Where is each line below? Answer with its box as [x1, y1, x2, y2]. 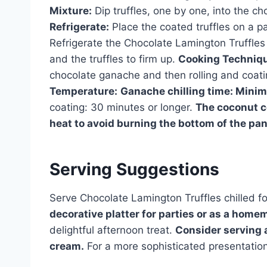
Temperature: [49, 85, 117, 97]
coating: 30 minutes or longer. [49, 101, 195, 113]
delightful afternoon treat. [49, 223, 175, 236]
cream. [49, 240, 84, 252]
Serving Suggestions [49, 159, 219, 179]
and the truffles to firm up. [49, 52, 178, 65]
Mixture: [49, 4, 92, 17]
